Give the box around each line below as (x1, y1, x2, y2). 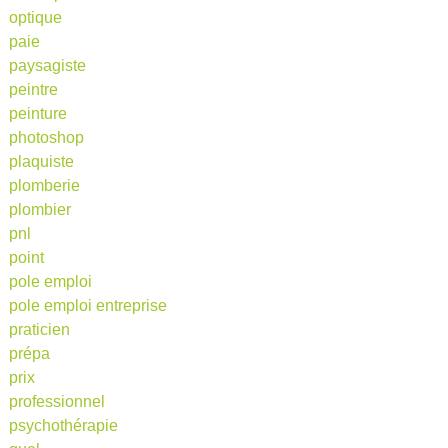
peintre (8, 80, 58, 98)
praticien (8, 320, 70, 338)
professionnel (8, 392, 105, 410)
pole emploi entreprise (8, 296, 167, 314)
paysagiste (8, 56, 86, 74)
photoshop (8, 128, 84, 146)
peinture (8, 104, 67, 122)
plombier (8, 200, 71, 218)
